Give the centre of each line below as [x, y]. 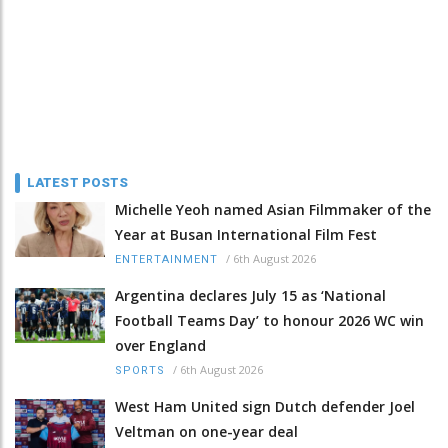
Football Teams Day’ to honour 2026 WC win [269, 320]
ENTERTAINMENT [166, 259]
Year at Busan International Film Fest [246, 234]
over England [160, 345]
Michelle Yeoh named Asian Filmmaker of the [273, 209]
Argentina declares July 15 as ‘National [250, 295]
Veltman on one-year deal [206, 431]
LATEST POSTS [78, 182]
